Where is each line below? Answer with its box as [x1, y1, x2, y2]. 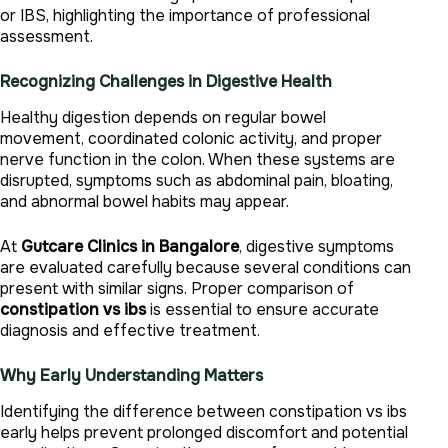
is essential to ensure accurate [150, 299, 379, 321]
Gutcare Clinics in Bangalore [21, 236, 239, 258]
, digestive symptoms [239, 236, 394, 258]
